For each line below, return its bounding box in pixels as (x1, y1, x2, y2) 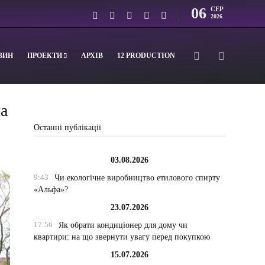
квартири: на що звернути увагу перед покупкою (34, 232, 211, 241)
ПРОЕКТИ (27, 51, 63, 60)
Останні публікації (34, 123, 102, 132)
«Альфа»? (34, 185, 69, 194)
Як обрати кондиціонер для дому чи (58, 221, 188, 230)
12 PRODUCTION (117, 51, 176, 60)
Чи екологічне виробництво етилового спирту (54, 173, 220, 182)
